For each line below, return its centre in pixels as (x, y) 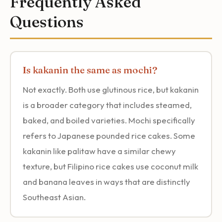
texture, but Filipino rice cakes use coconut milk (111, 166)
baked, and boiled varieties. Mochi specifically (109, 120)
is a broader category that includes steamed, (107, 105)
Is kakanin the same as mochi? (90, 70)
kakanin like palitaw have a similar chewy (99, 151)
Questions (47, 21)
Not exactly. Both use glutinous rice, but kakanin (111, 89)
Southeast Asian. (54, 197)
